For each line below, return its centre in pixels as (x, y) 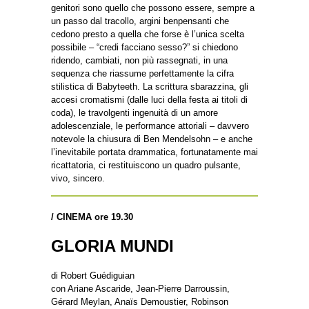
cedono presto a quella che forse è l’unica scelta (148, 34)
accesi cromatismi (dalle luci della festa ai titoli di (149, 99)
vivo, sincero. (78, 178)
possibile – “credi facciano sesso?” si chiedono (144, 47)
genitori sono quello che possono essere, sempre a (153, 8)
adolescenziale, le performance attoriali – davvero (150, 126)
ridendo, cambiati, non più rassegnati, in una (139, 60)
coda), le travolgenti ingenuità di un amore (134, 112)
